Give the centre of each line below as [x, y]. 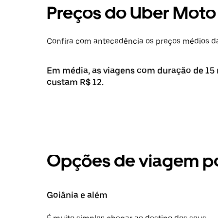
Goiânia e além [77, 195]
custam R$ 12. [75, 82]
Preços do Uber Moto [131, 13]
